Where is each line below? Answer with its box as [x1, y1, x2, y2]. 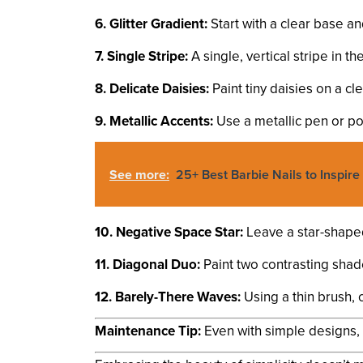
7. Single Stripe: [95, 47, 188, 65]
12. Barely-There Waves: [95, 288, 241, 305]
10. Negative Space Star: [95, 223, 243, 241]
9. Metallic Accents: [95, 112, 213, 130]
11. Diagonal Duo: [95, 255, 200, 273]
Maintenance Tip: [95, 322, 201, 340]
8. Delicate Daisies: [95, 79, 209, 97]
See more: [109, 166, 169, 183]
